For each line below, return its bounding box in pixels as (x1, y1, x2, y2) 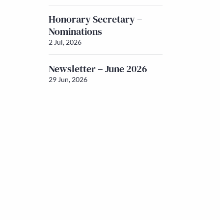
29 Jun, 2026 (48, 75, 87, 83)
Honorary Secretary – (48, 12, 142, 26)
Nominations (48, 25, 102, 38)
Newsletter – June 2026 (48, 62, 147, 76)
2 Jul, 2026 (48, 38, 82, 46)
